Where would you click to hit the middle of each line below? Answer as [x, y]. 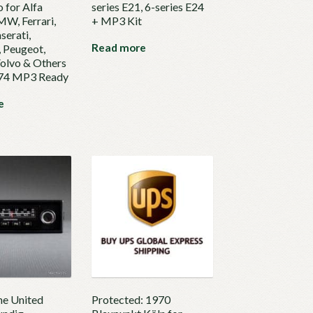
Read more [119, 48]
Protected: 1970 [131, 300]
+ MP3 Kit [117, 21]
